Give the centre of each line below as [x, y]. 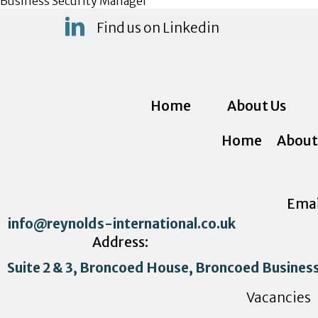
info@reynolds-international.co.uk [122, 224]
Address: [121, 242]
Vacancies [279, 297]
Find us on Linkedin [158, 28]
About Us [256, 106]
